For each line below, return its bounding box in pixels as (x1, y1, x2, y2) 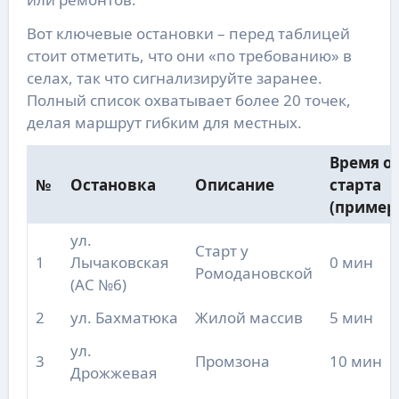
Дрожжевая (69, 362, 158, 384)
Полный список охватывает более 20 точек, (26, 90, 351, 111)
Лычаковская (69, 252, 169, 273)
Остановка (69, 175, 156, 196)
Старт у (194, 240, 248, 262)
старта (329, 175, 381, 196)
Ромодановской (194, 263, 313, 284)
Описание (194, 175, 274, 196)
